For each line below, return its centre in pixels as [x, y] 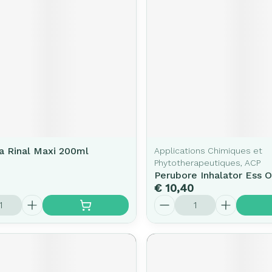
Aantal [168, 200]
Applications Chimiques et [208, 150]
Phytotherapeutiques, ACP [207, 162]
